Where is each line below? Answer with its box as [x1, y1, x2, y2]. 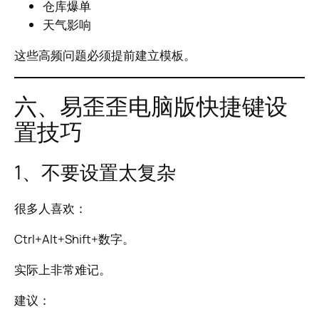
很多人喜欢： [14, 200, 87, 217]
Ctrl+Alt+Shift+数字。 [14, 230, 135, 247]
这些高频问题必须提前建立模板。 [14, 46, 196, 63]
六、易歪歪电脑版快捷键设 [14, 90, 288, 122]
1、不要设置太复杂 [14, 158, 176, 185]
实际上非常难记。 [14, 261, 111, 278]
